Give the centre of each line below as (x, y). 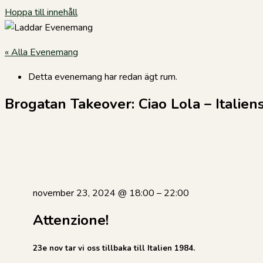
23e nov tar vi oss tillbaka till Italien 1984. (114, 248)
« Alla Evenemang (41, 52)
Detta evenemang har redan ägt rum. (103, 77)
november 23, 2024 (75, 193)
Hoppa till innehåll (41, 12)
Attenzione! (71, 220)
